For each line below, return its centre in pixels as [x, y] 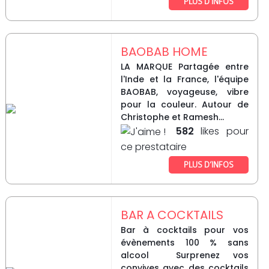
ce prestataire [153, 147]
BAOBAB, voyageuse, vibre [184, 92]
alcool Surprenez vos [184, 255]
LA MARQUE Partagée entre [184, 67]
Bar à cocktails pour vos [184, 230]
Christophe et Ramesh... [172, 117]
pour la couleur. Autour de [184, 105]
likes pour [221, 131]
